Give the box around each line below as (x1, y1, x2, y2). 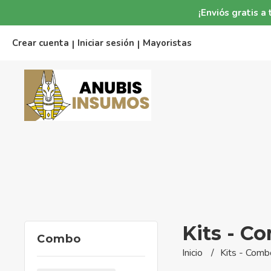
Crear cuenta (12, 37, 69, 49)
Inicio (181, 246, 205, 260)
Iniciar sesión (77, 37, 134, 49)
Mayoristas (143, 37, 192, 49)
